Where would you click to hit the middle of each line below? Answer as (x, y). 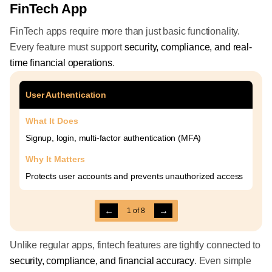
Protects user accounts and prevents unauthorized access (134, 176)
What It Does (52, 121)
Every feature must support (67, 47)
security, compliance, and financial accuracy (102, 261)
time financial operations (61, 63)
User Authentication (66, 95)
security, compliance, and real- (188, 47)
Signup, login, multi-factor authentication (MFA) (114, 138)
